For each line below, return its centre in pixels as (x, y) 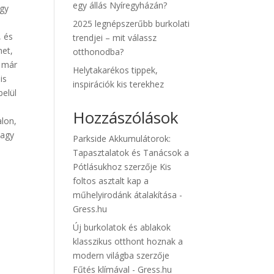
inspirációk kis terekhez (119, 84)
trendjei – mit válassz (115, 38)
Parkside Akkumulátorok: (122, 139)
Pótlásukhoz (98, 167)
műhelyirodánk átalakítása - (128, 195)
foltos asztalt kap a (111, 181)
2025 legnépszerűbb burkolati (131, 24)
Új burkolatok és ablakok (122, 227)
